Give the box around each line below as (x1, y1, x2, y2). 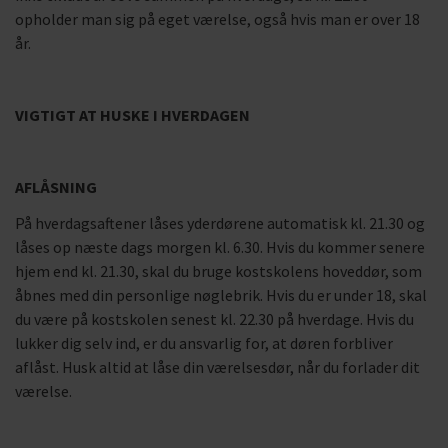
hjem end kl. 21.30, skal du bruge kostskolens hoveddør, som (15, 261, 422, 281)
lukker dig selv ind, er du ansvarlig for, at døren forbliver (15, 333, 393, 353)
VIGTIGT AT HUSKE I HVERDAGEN (15, 105, 250, 125)
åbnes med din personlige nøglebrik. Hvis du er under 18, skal (15, 285, 427, 305)
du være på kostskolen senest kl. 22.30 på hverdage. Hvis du (15, 309, 414, 329)
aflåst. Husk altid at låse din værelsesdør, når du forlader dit (15, 357, 420, 377)
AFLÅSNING (15, 177, 97, 197)
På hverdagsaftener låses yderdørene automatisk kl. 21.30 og (15, 213, 425, 233)
